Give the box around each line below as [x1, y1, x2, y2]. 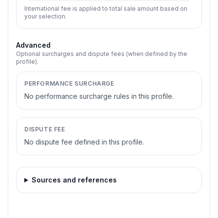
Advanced [16, 41, 51, 49]
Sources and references [31, 176, 117, 184]
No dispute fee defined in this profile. [24, 138, 144, 146]
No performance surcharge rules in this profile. [24, 92, 174, 100]
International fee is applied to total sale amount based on [24, 5, 187, 12]
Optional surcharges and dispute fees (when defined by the [16, 50, 187, 57]
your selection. [24, 13, 67, 20]
